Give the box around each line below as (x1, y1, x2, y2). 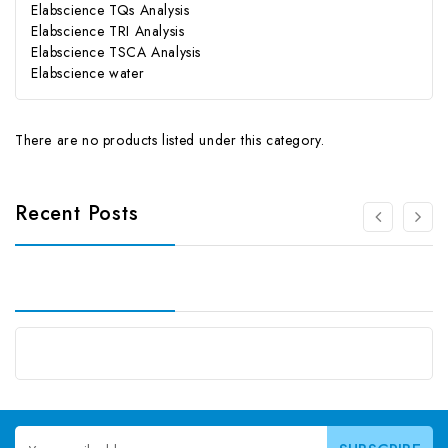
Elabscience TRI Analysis (31, 21, 185, 42)
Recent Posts (15, 199, 139, 229)
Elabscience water (31, 63, 145, 84)
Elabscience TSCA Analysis (31, 42, 201, 63)
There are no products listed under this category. (15, 130, 325, 151)
